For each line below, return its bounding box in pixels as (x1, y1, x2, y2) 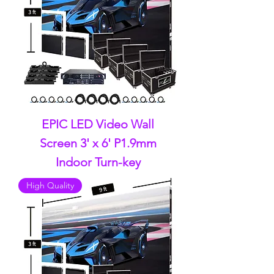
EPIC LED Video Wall (42, 117, 154, 131)
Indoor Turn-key (55, 155, 141, 169)
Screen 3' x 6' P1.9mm (39, 136, 157, 150)
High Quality (26, 180, 74, 191)
